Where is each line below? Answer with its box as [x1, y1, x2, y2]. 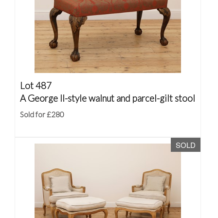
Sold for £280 [20, 110, 64, 119]
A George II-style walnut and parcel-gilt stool [20, 92, 195, 104]
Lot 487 [20, 80, 52, 91]
